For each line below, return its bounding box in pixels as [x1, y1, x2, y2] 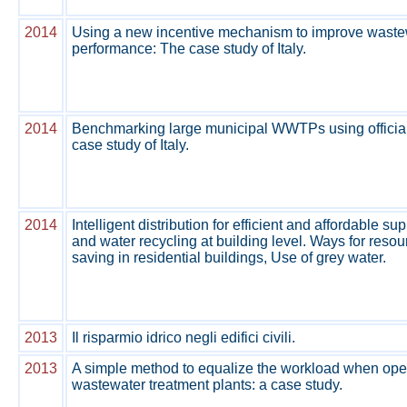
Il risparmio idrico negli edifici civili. [72, 330, 295, 345]
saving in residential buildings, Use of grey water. [72, 250, 386, 265]
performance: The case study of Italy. [72, 41, 306, 56]
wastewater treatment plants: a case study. [72, 377, 342, 392]
